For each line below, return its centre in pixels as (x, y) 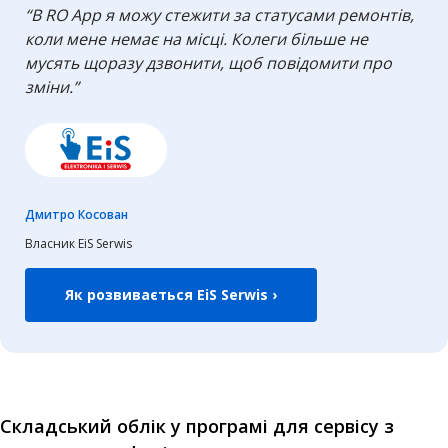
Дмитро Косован (76, 215)
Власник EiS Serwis (78, 244)
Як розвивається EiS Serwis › (171, 295)
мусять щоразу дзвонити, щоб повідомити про (208, 63)
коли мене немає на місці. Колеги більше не (196, 39)
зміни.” (52, 87)
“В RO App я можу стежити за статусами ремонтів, (219, 15)
